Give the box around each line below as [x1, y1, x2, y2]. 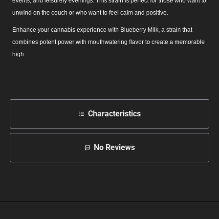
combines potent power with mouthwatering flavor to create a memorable [12, 38, 205, 45]
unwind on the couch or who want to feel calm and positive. [12, 9, 168, 16]
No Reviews [93, 142, 135, 152]
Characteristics [88, 109, 141, 118]
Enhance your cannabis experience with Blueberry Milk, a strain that [12, 26, 192, 33]
